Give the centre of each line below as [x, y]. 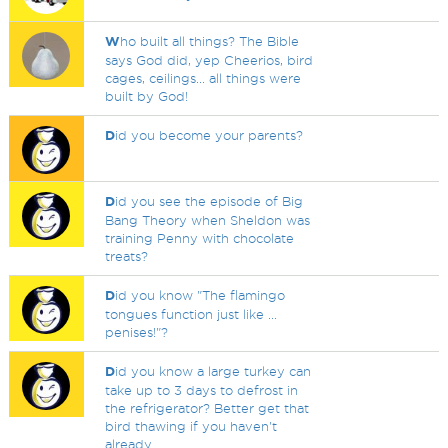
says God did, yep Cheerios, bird [209, 60]
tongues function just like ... [191, 314]
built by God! [147, 96]
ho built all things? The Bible [210, 41]
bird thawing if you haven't [191, 426]
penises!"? [137, 332]
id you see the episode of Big [209, 201]
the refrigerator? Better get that [207, 408]
